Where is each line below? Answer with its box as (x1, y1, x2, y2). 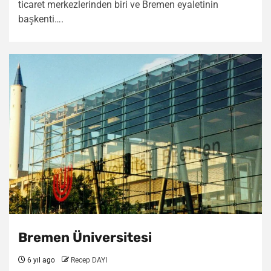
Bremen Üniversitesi (18, 229, 152, 246)
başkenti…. (18, 13, 64, 25)
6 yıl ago (25, 256, 55, 264)
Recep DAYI (71, 256, 107, 264)
